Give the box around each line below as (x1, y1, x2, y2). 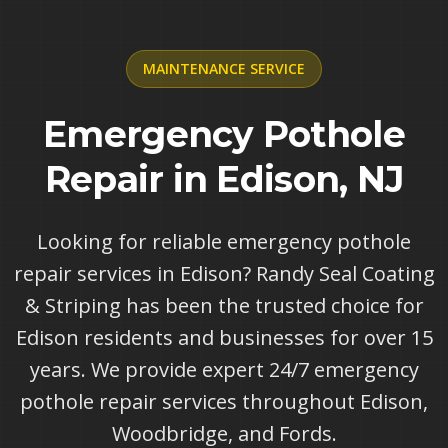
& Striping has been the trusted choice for (24, 292, 424, 319)
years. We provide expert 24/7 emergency (29, 356, 419, 383)
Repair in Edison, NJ (44, 157, 404, 201)
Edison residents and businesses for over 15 (15, 324, 433, 351)
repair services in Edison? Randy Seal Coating (13, 260, 435, 287)
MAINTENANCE (143, 59, 246, 78)
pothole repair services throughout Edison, (20, 388, 428, 415)
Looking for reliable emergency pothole (37, 228, 411, 255)
